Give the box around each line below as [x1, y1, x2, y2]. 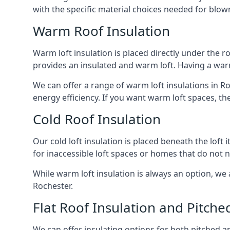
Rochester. [33, 180, 73, 191]
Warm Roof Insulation [33, 22, 170, 40]
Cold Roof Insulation [33, 110, 161, 128]
